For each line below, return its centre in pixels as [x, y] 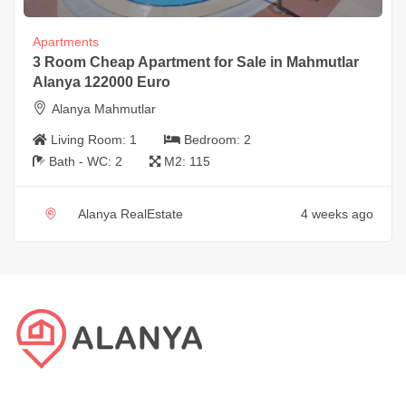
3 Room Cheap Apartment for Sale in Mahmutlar [196, 62]
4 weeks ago [337, 213]
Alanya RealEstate [130, 213]
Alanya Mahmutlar [104, 108]
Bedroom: [214, 139]
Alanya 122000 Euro [101, 82]
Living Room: [90, 139]
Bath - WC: [82, 161]
